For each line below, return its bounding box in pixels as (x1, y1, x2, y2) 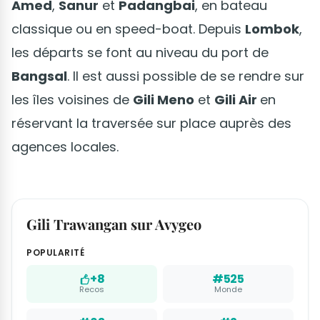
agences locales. (11, 138, 119, 156)
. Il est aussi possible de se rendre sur (67, 67, 304, 85)
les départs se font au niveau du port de (11, 44, 269, 61)
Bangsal (11, 67, 67, 85)
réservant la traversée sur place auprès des (11, 114, 291, 132)
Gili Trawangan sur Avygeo (26, 214, 201, 234)
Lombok (245, 20, 299, 38)
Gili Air (214, 91, 260, 109)
